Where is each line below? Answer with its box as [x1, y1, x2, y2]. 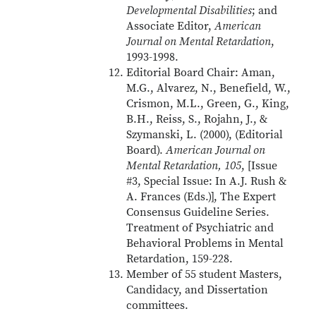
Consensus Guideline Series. [126, 205, 270, 219]
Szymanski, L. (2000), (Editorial [126, 128, 284, 142]
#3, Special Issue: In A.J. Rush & [126, 174, 288, 188]
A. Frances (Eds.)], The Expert [126, 190, 276, 204]
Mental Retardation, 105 [126, 159, 242, 173]
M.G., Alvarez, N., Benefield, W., [126, 81, 291, 95]
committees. [126, 298, 189, 312]
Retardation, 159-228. [126, 252, 233, 266]
